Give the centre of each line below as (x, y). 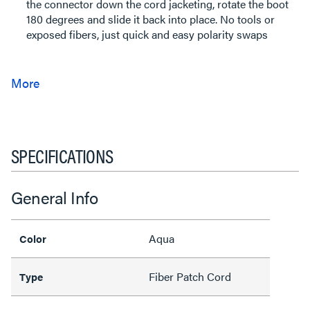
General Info (54, 197)
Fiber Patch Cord (190, 276)
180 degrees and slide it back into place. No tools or (151, 19)
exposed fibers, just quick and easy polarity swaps (147, 34)
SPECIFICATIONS (62, 155)
